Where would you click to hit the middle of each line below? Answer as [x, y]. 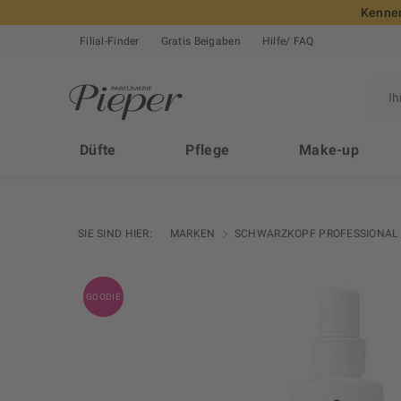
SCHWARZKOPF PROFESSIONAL [316, 234]
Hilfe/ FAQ [288, 42]
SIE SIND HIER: [115, 234]
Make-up [329, 150]
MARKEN [192, 234]
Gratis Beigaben [200, 42]
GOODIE [103, 297]
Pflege [208, 150]
